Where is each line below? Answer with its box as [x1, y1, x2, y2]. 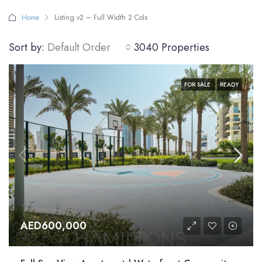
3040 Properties [134, 40, 209, 55]
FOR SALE [184, 80, 212, 89]
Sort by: [9, 40, 44, 55]
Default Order [47, 40, 111, 55]
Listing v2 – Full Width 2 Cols [54, 12, 147, 23]
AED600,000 [20, 218, 87, 233]
